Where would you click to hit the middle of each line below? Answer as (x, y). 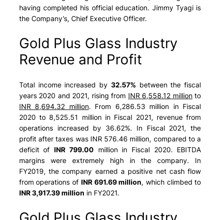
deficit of (37, 149)
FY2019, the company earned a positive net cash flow (110, 171)
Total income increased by (65, 84)
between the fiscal (168, 84)
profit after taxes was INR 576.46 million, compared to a (110, 138)
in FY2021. (102, 192)
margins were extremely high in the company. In (110, 160)
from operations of (50, 182)
